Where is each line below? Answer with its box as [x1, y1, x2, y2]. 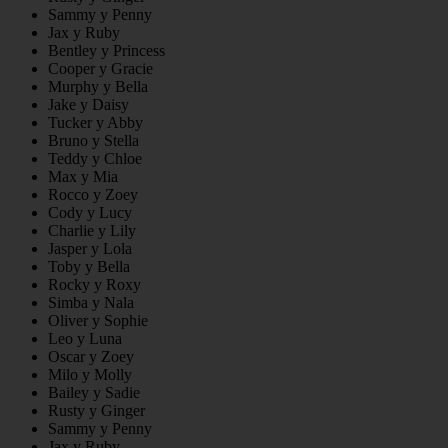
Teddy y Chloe [48, 150, 142, 168]
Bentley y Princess [48, 42, 165, 60]
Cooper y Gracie [48, 60, 153, 78]
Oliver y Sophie [48, 312, 148, 330]
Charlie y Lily [48, 222, 136, 240]
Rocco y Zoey [48, 186, 138, 204]
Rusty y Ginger [48, 402, 145, 420]
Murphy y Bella [48, 78, 148, 96]
